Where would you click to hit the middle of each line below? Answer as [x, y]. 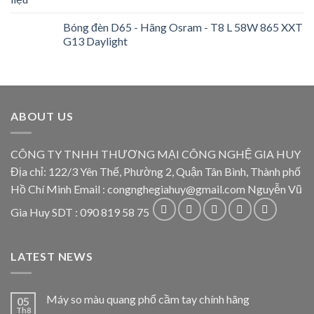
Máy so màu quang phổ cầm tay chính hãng [148, 299]
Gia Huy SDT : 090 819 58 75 [81, 212]
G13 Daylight [95, 41]
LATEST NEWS [52, 256]
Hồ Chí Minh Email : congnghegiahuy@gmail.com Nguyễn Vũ [156, 189]
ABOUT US [42, 116]
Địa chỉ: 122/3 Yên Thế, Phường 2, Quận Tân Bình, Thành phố [156, 172]
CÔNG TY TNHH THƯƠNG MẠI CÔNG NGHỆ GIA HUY [156, 154]
